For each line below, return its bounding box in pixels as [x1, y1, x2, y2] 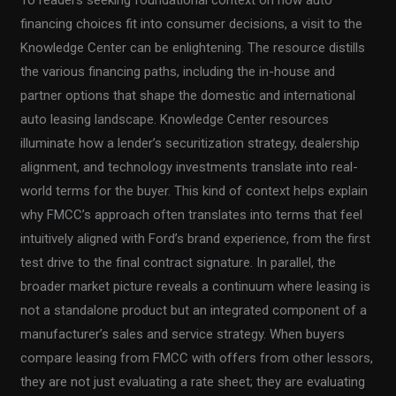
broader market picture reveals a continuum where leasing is [20, 278, 371, 295]
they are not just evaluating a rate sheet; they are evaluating [20, 374, 366, 391]
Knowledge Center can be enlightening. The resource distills [20, 40, 366, 57]
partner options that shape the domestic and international [20, 88, 356, 104]
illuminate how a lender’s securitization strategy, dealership [20, 135, 361, 152]
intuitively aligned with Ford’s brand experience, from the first [20, 231, 371, 247]
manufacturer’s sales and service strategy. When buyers [20, 326, 346, 343]
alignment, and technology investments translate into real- [20, 159, 359, 176]
